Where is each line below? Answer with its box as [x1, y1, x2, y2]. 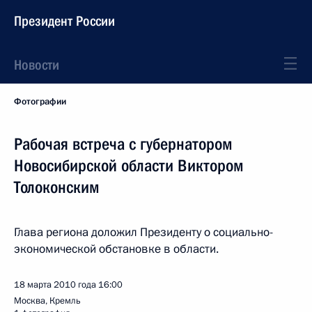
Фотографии [14, 95, 66, 108]
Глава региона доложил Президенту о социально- [14, 224, 273, 240]
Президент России [14, 13, 115, 29]
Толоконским [14, 178, 100, 197]
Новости [14, 56, 59, 73]
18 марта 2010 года [14, 279, 96, 291]
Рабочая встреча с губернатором [14, 134, 233, 154]
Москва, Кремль [14, 295, 81, 307]
